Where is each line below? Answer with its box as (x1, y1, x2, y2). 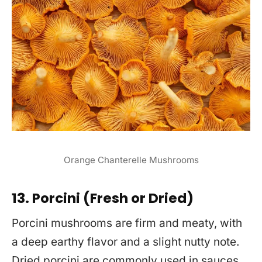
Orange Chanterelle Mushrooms (63, 154, 199, 166)
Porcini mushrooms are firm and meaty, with (12, 216, 242, 230)
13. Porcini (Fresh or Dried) (12, 189, 194, 208)
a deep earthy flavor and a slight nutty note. (12, 235, 239, 249)
